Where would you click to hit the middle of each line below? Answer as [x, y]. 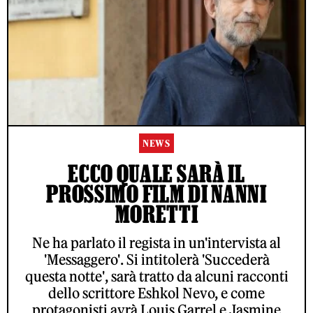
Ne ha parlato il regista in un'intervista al [156, 243]
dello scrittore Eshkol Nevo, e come [156, 293]
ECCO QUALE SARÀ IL [156, 174]
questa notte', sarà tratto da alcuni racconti [156, 277]
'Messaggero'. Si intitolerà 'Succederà [156, 260]
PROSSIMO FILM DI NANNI [156, 194]
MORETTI [156, 214]
